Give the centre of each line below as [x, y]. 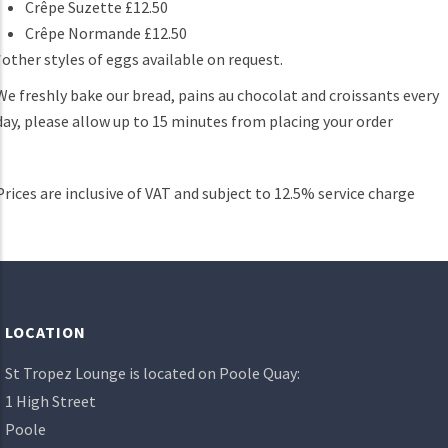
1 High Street [50, 401]
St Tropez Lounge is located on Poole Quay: [152, 373]
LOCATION [45, 332]
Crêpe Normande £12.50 [106, 33]
